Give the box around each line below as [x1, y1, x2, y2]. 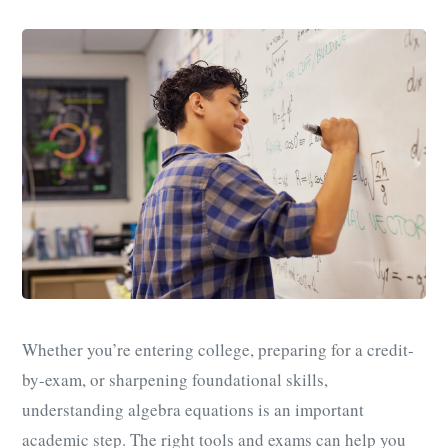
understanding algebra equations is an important [22, 398, 364, 422]
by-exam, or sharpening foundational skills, [22, 368, 328, 392]
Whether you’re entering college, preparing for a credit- [22, 338, 414, 362]
